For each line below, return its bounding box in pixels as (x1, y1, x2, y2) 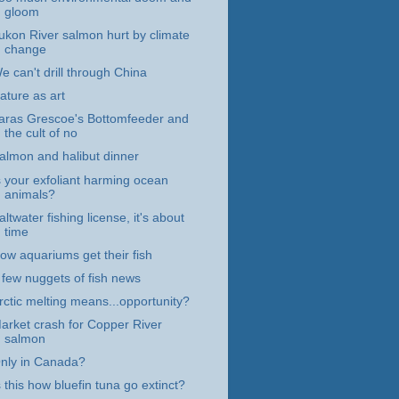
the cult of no (4, 126, 77, 141)
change (4, 42, 46, 56)
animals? (4, 187, 55, 201)
